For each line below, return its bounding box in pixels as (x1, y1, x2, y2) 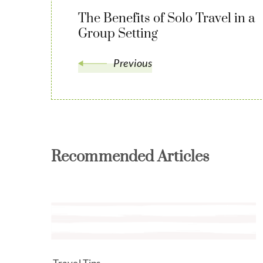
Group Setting (78, 26, 158, 42)
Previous (113, 56, 152, 70)
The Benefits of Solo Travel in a (78, 11, 255, 27)
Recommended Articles (51, 147, 209, 167)
